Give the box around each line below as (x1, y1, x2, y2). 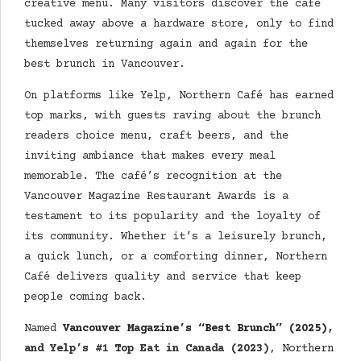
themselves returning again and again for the (24, 38, 308, 52)
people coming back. (24, 291, 147, 305)
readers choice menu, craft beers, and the (24, 130, 288, 143)
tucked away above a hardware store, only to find (24, 18, 334, 31)
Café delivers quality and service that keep (24, 271, 301, 284)
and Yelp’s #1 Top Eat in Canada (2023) (24, 342, 269, 356)
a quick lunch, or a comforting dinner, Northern (24, 251, 327, 264)
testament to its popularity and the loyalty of (24, 210, 321, 224)
